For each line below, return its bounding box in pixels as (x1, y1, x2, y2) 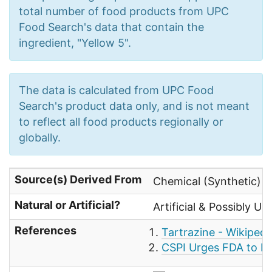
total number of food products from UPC (19, 5, 229, 18)
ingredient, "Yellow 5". (19, 36, 131, 50)
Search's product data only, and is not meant (19, 100, 250, 113)
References (15, 224, 76, 237)
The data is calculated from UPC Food (19, 84, 214, 97)
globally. (19, 131, 61, 144)
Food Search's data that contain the (19, 21, 204, 34)
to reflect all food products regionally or (19, 115, 223, 129)
